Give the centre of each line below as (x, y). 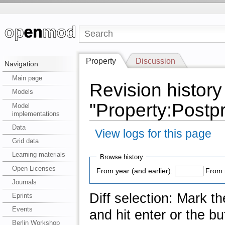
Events (22, 209)
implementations (36, 114)
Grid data (25, 141)
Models (22, 92)
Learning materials (38, 155)
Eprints (22, 195)
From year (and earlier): (135, 171)
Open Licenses (34, 168)
